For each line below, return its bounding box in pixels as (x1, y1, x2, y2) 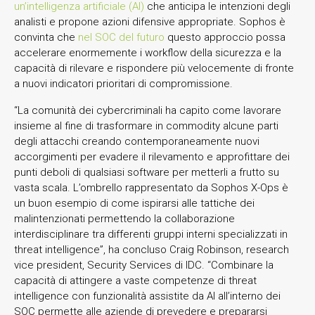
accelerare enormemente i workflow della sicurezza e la (14, 46, 281, 59)
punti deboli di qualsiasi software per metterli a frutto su (14, 165, 279, 179)
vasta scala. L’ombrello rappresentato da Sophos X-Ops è (14, 181, 288, 194)
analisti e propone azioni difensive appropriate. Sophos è (14, 15, 285, 28)
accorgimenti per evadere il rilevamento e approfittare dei (14, 150, 290, 163)
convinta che (14, 30, 78, 44)
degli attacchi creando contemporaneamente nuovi (14, 134, 259, 148)
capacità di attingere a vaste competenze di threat (14, 274, 257, 287)
